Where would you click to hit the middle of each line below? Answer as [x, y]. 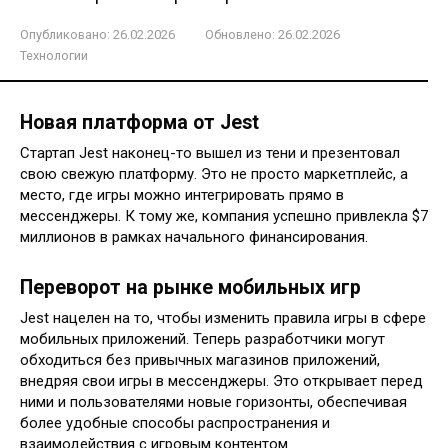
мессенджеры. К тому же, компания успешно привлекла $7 [224, 215]
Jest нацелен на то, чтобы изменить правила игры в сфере [223, 317]
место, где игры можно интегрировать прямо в [182, 194]
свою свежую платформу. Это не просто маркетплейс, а [214, 173]
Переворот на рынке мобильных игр [190, 287]
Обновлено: [240, 34]
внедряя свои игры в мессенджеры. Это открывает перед [221, 380]
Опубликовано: [65, 34]
